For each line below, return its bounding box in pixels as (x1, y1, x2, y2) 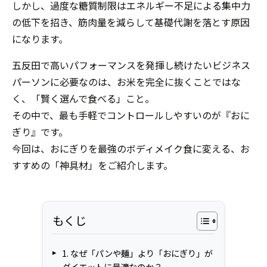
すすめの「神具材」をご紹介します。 (12, 157, 173, 172)
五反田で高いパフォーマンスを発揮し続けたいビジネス (12, 57, 250, 72)
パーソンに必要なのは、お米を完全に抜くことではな (12, 74, 241, 89)
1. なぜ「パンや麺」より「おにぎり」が (62, 246, 213, 259)
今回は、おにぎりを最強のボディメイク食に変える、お (12, 141, 250, 156)
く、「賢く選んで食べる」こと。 (12, 91, 154, 105)
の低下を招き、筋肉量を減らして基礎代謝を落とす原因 (12, 14, 250, 29)
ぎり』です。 (12, 124, 68, 139)
